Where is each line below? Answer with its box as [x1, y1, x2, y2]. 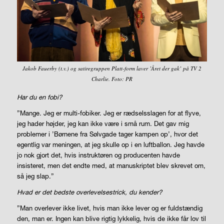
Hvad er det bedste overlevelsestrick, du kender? [16, 188, 162, 196]
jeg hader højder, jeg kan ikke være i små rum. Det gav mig [16, 119, 189, 128]
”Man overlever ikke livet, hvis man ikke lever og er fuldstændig [16, 204, 202, 212]
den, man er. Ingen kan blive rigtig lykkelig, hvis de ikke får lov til [16, 214, 206, 223]
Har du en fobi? [16, 92, 62, 101]
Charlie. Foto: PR [91, 74, 132, 82]
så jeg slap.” [16, 172, 54, 180]
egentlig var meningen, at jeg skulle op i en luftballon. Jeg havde [16, 140, 204, 149]
